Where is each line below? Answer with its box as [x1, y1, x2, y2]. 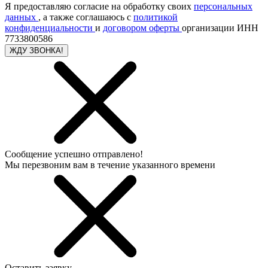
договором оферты [103, 23, 179, 33]
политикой [133, 12, 178, 22]
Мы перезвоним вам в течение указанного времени [5, 160, 215, 170]
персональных [194, 1, 252, 11]
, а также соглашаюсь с [38, 12, 133, 22]
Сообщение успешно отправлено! [5, 149, 143, 159]
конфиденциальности [5, 23, 93, 33]
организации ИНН [182, 23, 258, 33]
